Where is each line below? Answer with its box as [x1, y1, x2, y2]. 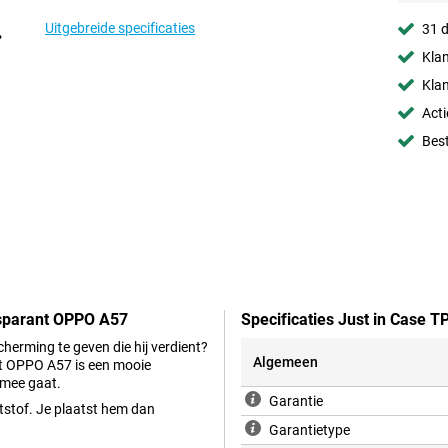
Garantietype [269, 422, 350, 439]
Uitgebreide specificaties [45, 20, 196, 36]
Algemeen [253, 354, 318, 371]
